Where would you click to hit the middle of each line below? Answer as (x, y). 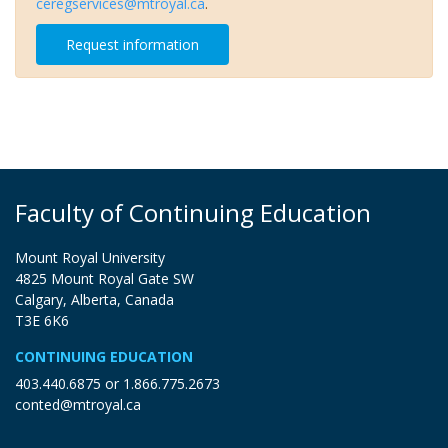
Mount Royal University (90, 257)
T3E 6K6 (42, 320)
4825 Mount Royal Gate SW (104, 278)
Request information (132, 44)
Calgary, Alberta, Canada (94, 299)
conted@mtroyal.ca (78, 404)
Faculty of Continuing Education (193, 212)
